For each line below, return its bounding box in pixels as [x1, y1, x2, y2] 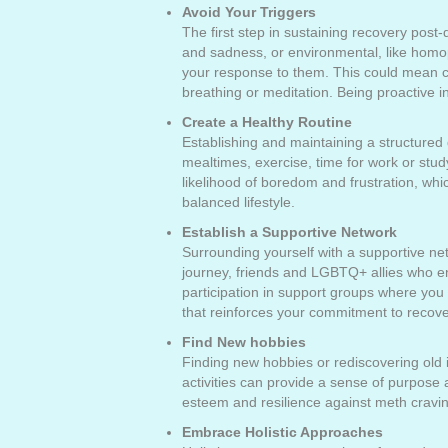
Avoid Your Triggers [182, 4, 316, 20]
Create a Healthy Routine [182, 114, 352, 130]
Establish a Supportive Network [182, 224, 397, 240]
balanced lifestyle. [182, 194, 295, 210]
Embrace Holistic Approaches [182, 424, 383, 440]
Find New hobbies [182, 334, 306, 350]
